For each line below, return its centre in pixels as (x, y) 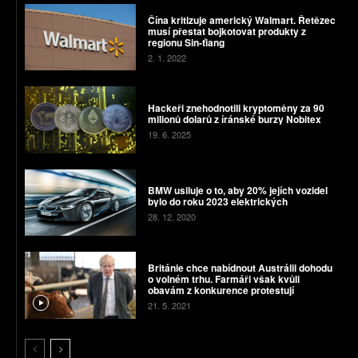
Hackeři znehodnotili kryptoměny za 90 (236, 108)
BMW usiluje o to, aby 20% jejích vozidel (237, 191)
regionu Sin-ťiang (186, 42)
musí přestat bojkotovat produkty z (227, 31)
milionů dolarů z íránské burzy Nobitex (234, 119)
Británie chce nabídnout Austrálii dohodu (240, 267)
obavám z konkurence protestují (221, 290)
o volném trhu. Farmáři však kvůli (223, 278)
